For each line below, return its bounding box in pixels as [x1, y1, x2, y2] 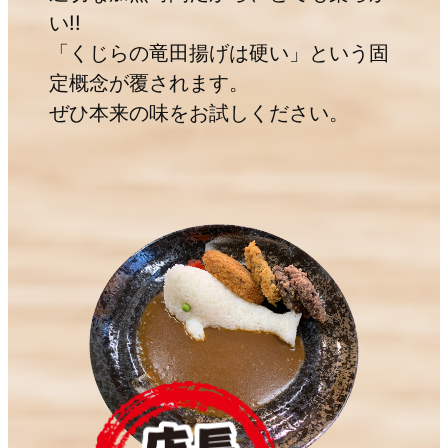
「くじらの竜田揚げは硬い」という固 [49, 39, 389, 65]
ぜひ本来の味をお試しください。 [49, 99, 349, 125]
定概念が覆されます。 [49, 69, 249, 95]
